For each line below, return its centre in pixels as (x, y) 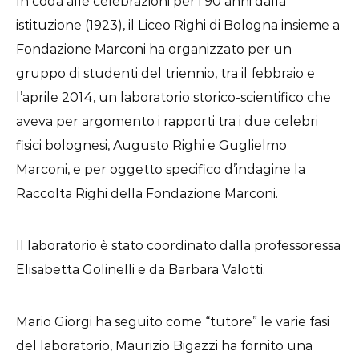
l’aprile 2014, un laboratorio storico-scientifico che (173, 97)
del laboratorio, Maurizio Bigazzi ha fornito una (164, 346)
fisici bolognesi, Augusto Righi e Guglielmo (151, 145)
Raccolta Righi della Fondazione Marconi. (147, 194)
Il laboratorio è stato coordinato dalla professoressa (178, 246)
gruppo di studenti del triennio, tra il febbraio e (165, 73)
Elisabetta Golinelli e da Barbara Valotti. (141, 270)
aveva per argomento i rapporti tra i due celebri (167, 121)
